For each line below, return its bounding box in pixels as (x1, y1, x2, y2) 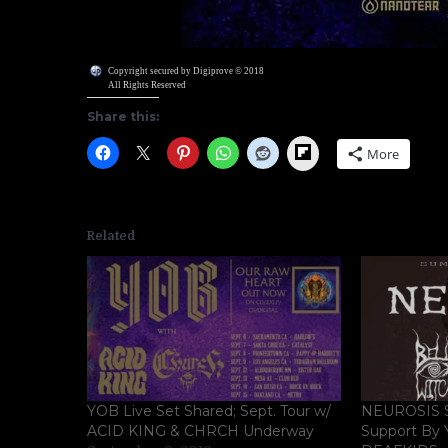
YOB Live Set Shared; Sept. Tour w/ (87, 402, 331, 421)
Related (87, 229, 135, 243)
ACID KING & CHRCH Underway (87, 422, 314, 441)
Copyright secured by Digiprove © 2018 (108, 66, 264, 76)
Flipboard (311, 141, 368, 159)
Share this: (87, 109, 159, 124)
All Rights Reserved (108, 80, 186, 90)
